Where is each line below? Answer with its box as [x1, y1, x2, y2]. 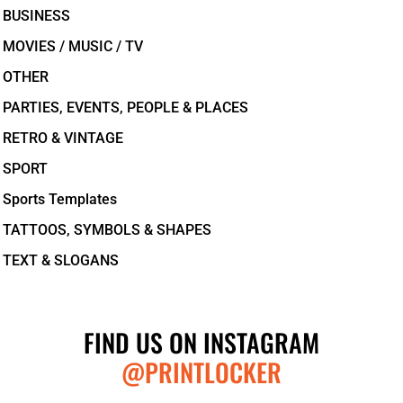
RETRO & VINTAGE [3, 130, 123, 147]
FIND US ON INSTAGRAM [84, 324, 319, 361]
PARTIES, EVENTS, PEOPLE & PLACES [3, 99, 248, 116]
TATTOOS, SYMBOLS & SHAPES [3, 221, 211, 238]
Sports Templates [3, 191, 117, 208]
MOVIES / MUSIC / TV [3, 38, 143, 55]
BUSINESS [3, 7, 70, 24]
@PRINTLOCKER [121, 354, 282, 390]
